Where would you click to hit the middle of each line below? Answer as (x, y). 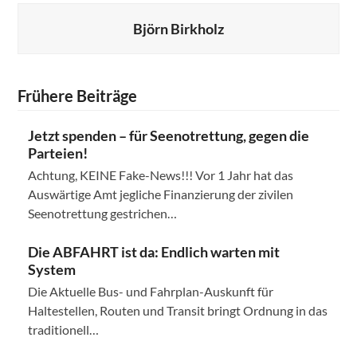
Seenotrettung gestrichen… (102, 214)
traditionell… (63, 330)
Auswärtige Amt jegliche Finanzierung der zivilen (160, 194)
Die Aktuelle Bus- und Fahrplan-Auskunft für (150, 292)
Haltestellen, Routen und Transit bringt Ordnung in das (177, 311)
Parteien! (57, 153)
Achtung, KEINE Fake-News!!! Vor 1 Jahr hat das (160, 175)
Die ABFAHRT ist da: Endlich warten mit (153, 252)
